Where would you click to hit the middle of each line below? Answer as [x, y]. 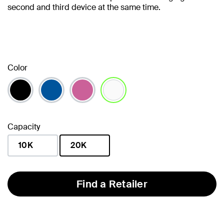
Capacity [24, 126]
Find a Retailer [112, 184]
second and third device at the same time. [84, 7]
